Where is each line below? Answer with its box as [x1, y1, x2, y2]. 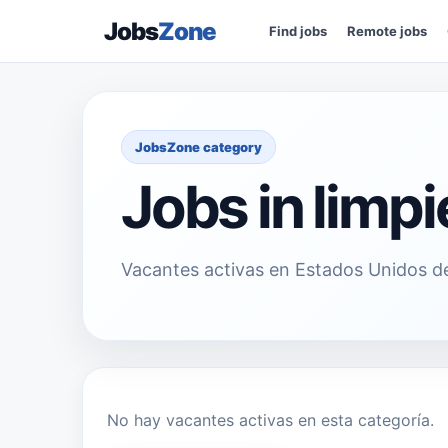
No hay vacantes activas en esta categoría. [107, 410, 434, 430]
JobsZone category [135, 139, 262, 155]
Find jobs [269, 23, 328, 39]
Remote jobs [347, 23, 428, 39]
